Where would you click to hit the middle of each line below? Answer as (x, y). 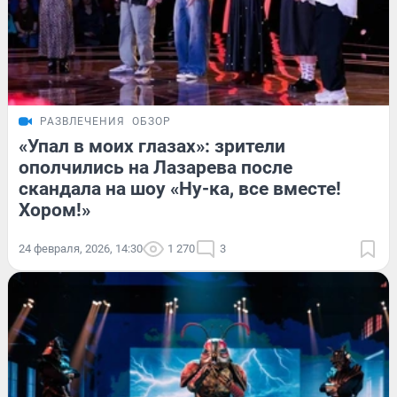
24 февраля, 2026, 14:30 (81, 248)
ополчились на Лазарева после (156, 167)
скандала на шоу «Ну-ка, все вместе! (180, 188)
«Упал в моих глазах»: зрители (152, 146)
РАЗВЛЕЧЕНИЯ (82, 121)
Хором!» (54, 210)
